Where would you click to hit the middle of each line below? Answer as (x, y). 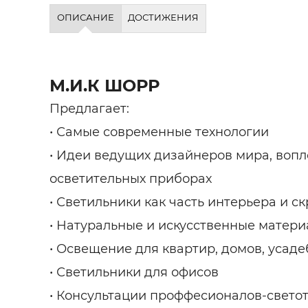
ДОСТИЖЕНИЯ (164, 17)
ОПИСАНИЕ (85, 17)
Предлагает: (89, 108)
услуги (283, 53)
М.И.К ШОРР (104, 85)
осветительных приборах (131, 178)
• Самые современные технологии (159, 132)
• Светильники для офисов (134, 272)
